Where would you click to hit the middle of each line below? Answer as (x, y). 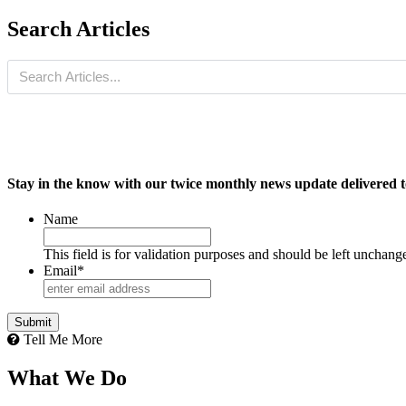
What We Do (67, 377)
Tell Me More (61, 339)
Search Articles (78, 29)
